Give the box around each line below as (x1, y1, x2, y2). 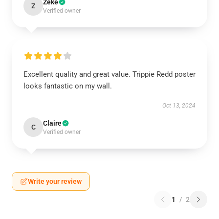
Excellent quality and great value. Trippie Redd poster (23, 70, 196, 79)
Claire (43, 119, 62, 127)
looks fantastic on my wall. (23, 82, 112, 90)
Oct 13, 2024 (162, 102, 196, 109)
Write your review (28, 177, 82, 185)
